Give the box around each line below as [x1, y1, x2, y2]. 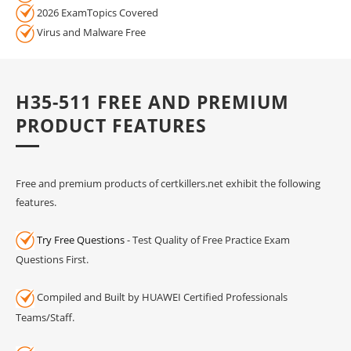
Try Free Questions [37, 232, 125, 247]
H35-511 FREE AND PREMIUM [16, 89, 289, 114]
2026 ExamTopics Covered [34, 5, 158, 20]
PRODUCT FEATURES [16, 112, 207, 138]
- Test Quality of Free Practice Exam [125, 232, 290, 247]
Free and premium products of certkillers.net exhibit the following [16, 175, 320, 190]
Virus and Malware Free [34, 25, 146, 40]
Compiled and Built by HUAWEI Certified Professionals [34, 290, 288, 305]
